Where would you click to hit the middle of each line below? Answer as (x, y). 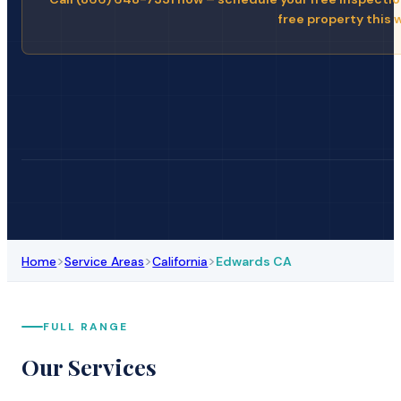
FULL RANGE (86, 326)
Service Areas (105, 261)
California (180, 261)
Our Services (90, 366)
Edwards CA (254, 261)
